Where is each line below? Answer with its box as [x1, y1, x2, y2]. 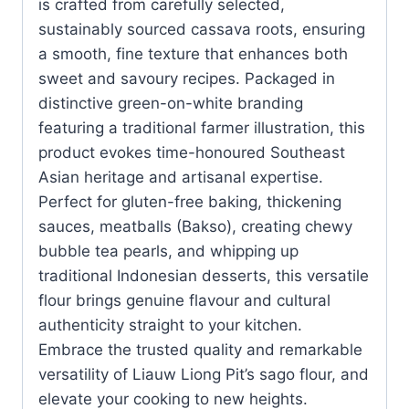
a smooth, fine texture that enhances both [38, 44, 348, 63]
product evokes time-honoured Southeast [38, 142, 345, 162]
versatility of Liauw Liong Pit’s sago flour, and [38, 364, 369, 383]
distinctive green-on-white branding [38, 93, 303, 112]
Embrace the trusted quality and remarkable [38, 340, 362, 359]
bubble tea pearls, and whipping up [38, 241, 299, 260]
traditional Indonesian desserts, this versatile [38, 266, 369, 285]
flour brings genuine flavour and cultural [38, 290, 330, 309]
